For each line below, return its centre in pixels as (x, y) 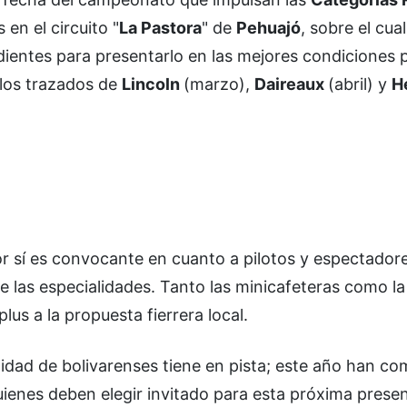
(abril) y (360, 84)
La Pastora (160, 27)
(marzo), (219, 84)
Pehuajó (268, 27)
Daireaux (291, 84)
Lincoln (153, 84)
